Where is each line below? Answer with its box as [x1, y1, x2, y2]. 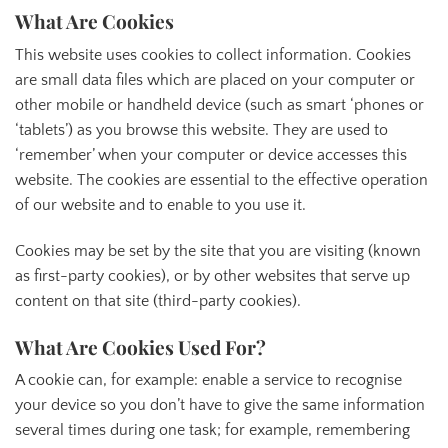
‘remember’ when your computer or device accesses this [15, 145, 407, 164]
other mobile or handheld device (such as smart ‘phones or [15, 95, 424, 114]
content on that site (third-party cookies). [15, 291, 301, 310]
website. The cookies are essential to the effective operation [15, 170, 428, 189]
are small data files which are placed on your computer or [15, 70, 415, 89]
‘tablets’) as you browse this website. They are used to [15, 120, 388, 139]
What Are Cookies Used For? [15, 333, 266, 360]
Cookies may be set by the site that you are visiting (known [15, 241, 421, 260]
